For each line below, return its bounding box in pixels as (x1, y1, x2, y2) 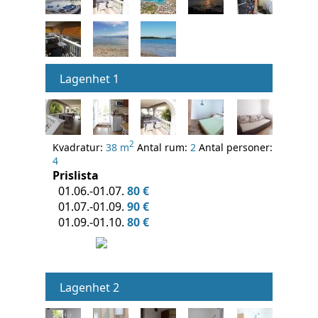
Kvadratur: (53, 140, 106, 154)
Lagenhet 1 (60, 71, 119, 87)
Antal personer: (196, 140, 273, 154)
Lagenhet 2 (60, 279, 119, 295)
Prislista (53, 167, 99, 183)
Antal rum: (134, 140, 190, 154)
